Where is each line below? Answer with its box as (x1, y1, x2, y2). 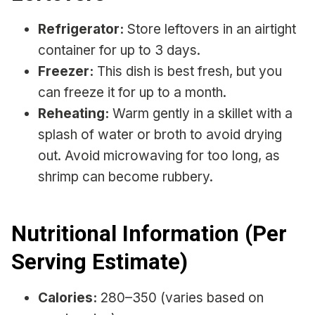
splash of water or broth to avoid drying (38, 126, 282, 143)
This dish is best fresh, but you (94, 63, 282, 79)
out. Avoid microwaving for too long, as (38, 147, 280, 164)
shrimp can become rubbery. (38, 168, 213, 185)
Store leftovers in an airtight (124, 20, 296, 37)
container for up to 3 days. (38, 41, 200, 58)
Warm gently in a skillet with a (109, 105, 292, 122)
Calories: (38, 289, 97, 306)
